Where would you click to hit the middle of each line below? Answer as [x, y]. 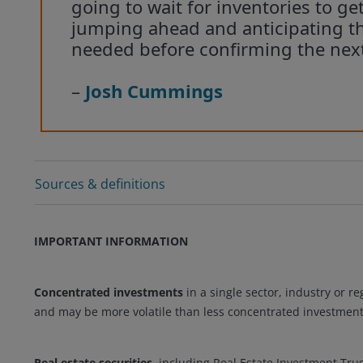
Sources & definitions [100, 184]
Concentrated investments [109, 292]
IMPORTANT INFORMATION [111, 241]
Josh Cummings [154, 91]
